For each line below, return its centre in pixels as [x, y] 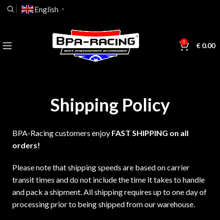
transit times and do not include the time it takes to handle [109, 179]
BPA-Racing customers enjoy [62, 133]
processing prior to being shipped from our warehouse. [104, 204]
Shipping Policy [110, 105]
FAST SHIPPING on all [150, 133]
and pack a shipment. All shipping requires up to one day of [110, 192]
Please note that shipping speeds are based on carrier [101, 167]
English [46, 9]
